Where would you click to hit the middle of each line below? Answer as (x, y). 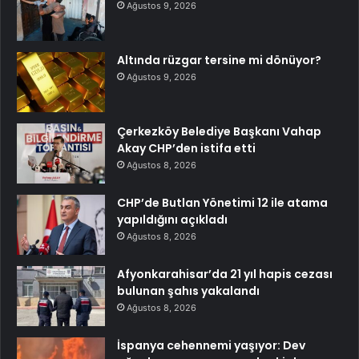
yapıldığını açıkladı (172, 220)
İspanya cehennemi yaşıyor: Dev (211, 346)
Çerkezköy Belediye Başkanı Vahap (219, 132)
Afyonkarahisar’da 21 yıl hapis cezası (225, 274)
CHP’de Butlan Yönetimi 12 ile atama (222, 203)
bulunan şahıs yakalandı (188, 291)
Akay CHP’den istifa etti (186, 149)
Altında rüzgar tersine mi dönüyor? (219, 61)
